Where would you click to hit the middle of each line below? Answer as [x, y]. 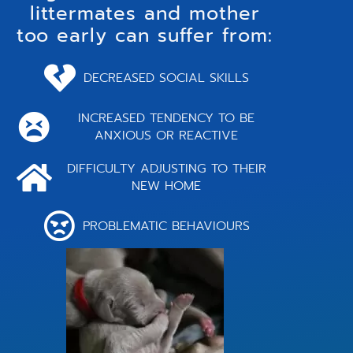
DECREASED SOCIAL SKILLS [167, 78]
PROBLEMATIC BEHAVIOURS [167, 227]
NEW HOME [167, 186]
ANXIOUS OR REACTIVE [167, 136]
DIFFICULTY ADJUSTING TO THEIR [166, 169]
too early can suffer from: [145, 36]
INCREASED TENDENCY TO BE [167, 119]
